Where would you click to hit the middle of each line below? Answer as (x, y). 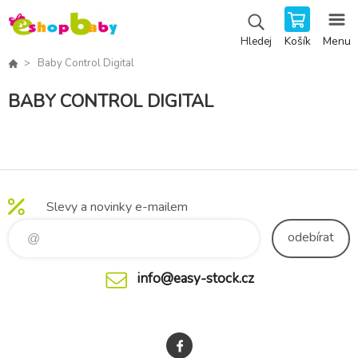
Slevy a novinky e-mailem (117, 207)
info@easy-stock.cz (195, 278)
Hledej (256, 42)
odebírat (311, 237)
